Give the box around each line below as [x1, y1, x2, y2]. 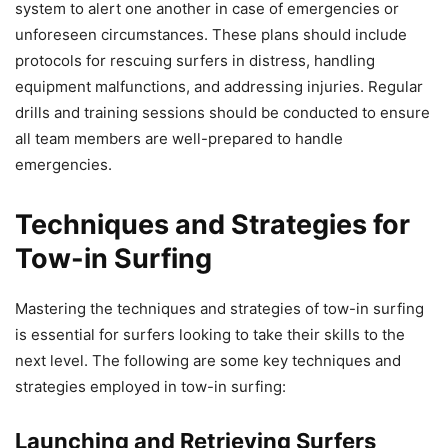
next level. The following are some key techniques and [15, 351, 401, 371]
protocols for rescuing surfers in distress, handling [15, 51, 375, 71]
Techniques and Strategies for [15, 208, 410, 242]
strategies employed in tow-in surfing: [15, 377, 286, 397]
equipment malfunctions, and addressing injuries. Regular [15, 77, 423, 97]
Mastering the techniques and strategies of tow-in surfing [15, 299, 424, 319]
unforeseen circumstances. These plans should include [15, 25, 407, 45]
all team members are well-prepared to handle [15, 129, 343, 149]
